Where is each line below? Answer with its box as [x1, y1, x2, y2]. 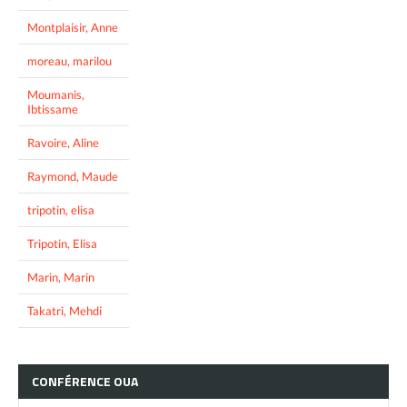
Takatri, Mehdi [27, 303, 102, 318]
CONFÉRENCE [32, 371, 111, 391]
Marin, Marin [27, 269, 94, 284]
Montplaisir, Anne [27, 19, 118, 35]
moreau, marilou [27, 53, 112, 68]
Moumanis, [27, 86, 84, 102]
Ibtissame [27, 101, 78, 116]
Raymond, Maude [27, 168, 118, 184]
